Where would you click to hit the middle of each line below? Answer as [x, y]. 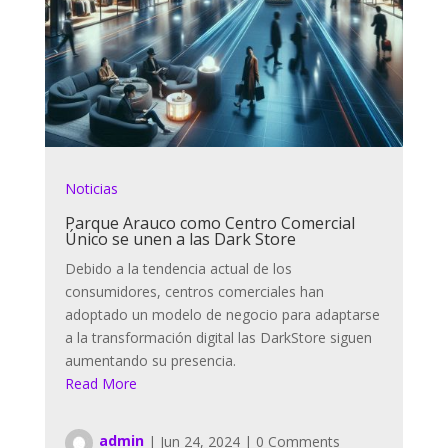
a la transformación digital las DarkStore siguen [218, 337]
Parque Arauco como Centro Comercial [209, 222]
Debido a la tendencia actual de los [178, 268]
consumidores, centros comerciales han [194, 291]
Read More [100, 383]
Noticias [91, 188]
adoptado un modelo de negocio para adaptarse [222, 314]
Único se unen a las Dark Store [180, 238]
